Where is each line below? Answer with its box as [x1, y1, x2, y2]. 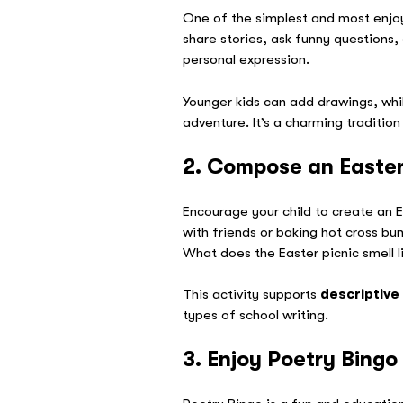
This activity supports [183, 286, 321, 303]
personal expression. [183, 51, 310, 68]
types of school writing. [183, 307, 329, 324]
